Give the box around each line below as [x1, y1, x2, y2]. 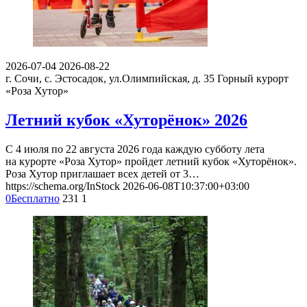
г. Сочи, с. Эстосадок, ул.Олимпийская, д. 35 [5, 73, 214, 85]
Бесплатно [11, 193, 60, 205]
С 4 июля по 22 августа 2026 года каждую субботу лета [5, 143, 265, 156]
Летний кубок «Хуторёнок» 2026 [5, 111, 247, 130]
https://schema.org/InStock [5, 180, 120, 193]
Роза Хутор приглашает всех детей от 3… [5, 168, 199, 180]
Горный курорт [217, 73, 288, 85]
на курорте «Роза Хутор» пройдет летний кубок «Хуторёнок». [5, 156, 297, 168]
